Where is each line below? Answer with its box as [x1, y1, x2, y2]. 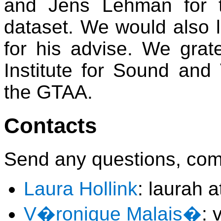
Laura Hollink [24, 178, 138, 200]
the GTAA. [4, 81, 93, 103]
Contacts [4, 113, 97, 138]
